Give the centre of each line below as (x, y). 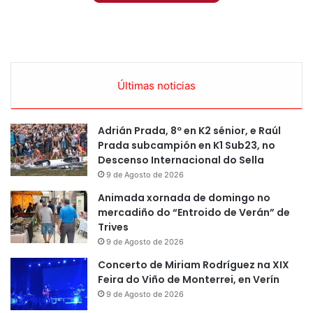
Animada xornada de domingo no (184, 197)
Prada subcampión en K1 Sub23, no (187, 145)
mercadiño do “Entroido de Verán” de (194, 212)
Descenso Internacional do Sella (181, 160)
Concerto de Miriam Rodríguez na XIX (194, 264)
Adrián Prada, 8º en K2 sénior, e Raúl (189, 130)
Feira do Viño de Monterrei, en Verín (189, 279)
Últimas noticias (156, 85)
